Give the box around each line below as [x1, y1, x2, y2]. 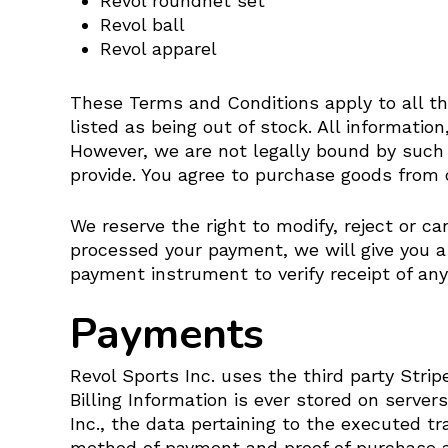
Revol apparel [100, 38, 217, 59]
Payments [70, 306, 264, 363]
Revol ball [100, 14, 185, 35]
